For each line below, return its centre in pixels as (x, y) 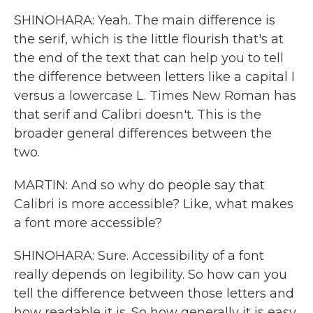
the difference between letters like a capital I (154, 77)
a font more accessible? (88, 223)
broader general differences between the (143, 133)
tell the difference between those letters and (154, 293)
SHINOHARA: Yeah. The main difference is (145, 20)
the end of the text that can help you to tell (149, 58)
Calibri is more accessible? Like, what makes (154, 204)
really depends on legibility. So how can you (151, 275)
